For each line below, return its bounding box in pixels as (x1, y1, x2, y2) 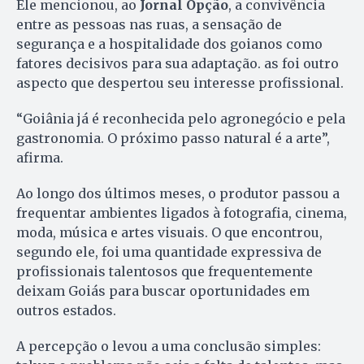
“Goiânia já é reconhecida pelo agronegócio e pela (16, 110, 345, 127)
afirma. (16, 149, 63, 166)
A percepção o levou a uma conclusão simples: (16, 337, 321, 354)
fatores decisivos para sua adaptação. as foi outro (16, 54, 339, 71)
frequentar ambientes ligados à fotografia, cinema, (16, 204, 347, 221)
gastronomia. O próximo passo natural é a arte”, (16, 129, 330, 146)
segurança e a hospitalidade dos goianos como (16, 35, 323, 52)
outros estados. (16, 301, 116, 318)
